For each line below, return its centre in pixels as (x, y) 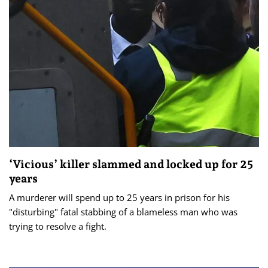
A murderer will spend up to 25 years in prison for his (119, 198)
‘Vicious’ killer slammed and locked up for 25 (131, 164)
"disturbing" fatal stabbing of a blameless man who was (123, 212)
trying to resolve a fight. (58, 226)
